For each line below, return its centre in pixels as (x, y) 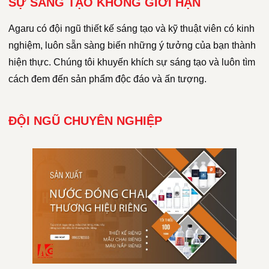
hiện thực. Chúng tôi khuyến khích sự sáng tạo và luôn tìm (132, 62)
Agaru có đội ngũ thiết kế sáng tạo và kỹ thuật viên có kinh (131, 29)
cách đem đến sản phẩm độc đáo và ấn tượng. (107, 79)
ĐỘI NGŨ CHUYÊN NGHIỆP (85, 121)
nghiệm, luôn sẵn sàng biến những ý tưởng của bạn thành (132, 46)
